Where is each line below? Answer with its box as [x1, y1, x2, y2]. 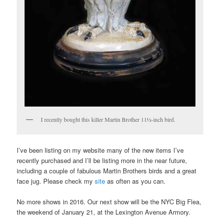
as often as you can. [105, 176, 166, 186]
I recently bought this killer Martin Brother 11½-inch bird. [41, 115, 176, 123]
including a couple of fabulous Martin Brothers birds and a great [17, 166, 197, 176]
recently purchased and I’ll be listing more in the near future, [17, 156, 188, 165]
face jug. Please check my [17, 176, 95, 186]
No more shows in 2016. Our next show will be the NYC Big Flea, [17, 197, 202, 207]
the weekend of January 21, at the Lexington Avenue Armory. [17, 207, 191, 217]
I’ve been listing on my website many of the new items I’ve [17, 145, 184, 155]
